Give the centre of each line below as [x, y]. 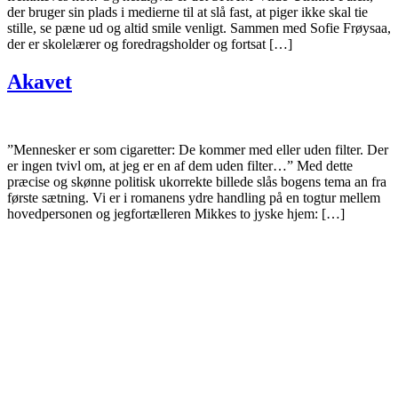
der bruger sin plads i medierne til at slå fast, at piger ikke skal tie [187, 12]
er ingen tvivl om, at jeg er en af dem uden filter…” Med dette [180, 165]
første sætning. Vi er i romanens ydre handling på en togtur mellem [194, 197]
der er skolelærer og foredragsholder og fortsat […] [150, 44]
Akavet [40, 81]
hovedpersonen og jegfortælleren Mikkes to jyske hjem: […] [176, 213]
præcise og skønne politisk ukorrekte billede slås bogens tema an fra [197, 181]
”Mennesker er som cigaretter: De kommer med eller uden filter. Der [198, 149]
